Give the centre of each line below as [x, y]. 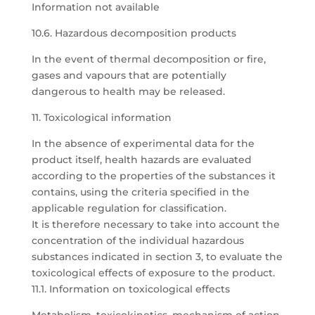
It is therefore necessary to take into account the [155, 224]
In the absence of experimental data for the [143, 143]
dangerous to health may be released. [128, 91]
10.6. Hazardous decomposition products [134, 33]
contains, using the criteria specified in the [140, 192]
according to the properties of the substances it [153, 176]
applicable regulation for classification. [129, 208]
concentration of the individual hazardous [137, 240]
